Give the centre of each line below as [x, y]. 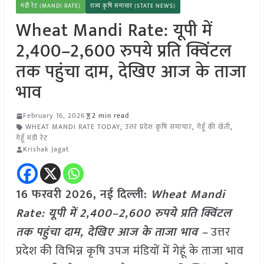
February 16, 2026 [54, 116]
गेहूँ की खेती [213, 127]
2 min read [110, 116]
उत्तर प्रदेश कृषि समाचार [158, 127]
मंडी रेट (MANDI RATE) [50, 6]
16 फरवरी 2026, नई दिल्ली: [83, 195]
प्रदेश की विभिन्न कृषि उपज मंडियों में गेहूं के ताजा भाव [130, 251]
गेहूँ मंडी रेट [32, 138]
